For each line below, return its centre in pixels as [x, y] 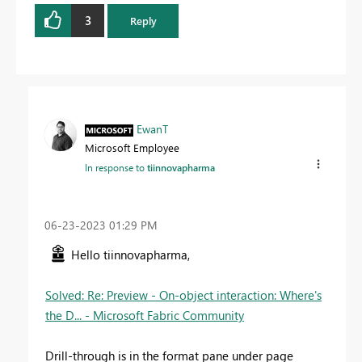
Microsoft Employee [132, 147]
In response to [116, 167]
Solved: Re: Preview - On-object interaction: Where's [183, 295]
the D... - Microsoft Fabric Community [145, 316]
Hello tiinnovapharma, [130, 255]
